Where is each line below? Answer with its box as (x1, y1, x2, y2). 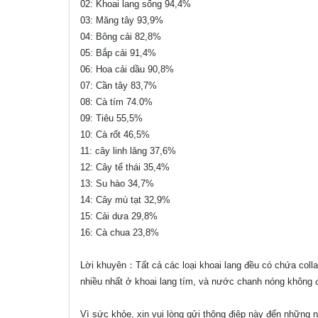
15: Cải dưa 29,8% (80, 211, 158, 222)
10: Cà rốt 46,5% (80, 129, 150, 141)
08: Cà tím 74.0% (80, 97, 153, 108)
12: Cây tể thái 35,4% (80, 162, 170, 173)
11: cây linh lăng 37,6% (80, 146, 176, 157)
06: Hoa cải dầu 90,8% (80, 64, 174, 75)
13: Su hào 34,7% (80, 178, 154, 190)
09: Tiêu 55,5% (80, 113, 143, 124)
